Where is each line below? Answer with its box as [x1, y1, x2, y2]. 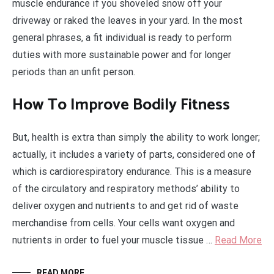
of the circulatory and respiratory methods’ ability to [12, 183, 240, 195]
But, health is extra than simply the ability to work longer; [12, 131, 260, 144]
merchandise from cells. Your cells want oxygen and [12, 217, 235, 229]
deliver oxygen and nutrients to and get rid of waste [12, 200, 239, 212]
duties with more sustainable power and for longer [12, 49, 231, 61]
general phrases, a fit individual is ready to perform [12, 32, 232, 43]
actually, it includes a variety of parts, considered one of [12, 149, 256, 161]
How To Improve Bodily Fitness [12, 91, 230, 118]
